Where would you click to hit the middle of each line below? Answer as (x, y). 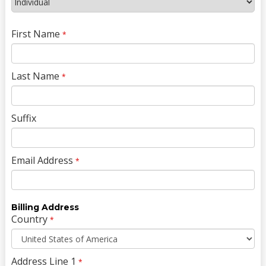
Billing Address (45, 208)
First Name (35, 34)
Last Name (35, 76)
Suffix (23, 118)
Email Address (42, 161)
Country (29, 219)
